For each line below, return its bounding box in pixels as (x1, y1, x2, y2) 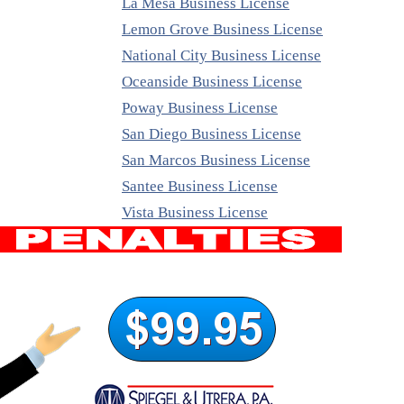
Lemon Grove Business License (122, 21, 323, 39)
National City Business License (122, 47, 321, 65)
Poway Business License (122, 99, 278, 117)
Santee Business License (122, 178, 278, 196)
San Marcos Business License (122, 151, 310, 170)
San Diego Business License (122, 125, 301, 143)
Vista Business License (122, 204, 268, 222)
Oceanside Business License (122, 73, 302, 91)
